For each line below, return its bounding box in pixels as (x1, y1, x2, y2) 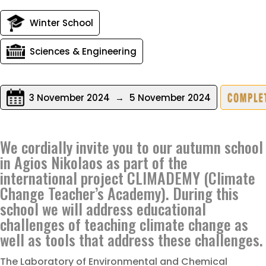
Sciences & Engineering (30, 45, 137, 58)
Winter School (30, 17, 93, 29)
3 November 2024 (29, 91, 112, 104)
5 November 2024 (127, 91, 211, 104)
